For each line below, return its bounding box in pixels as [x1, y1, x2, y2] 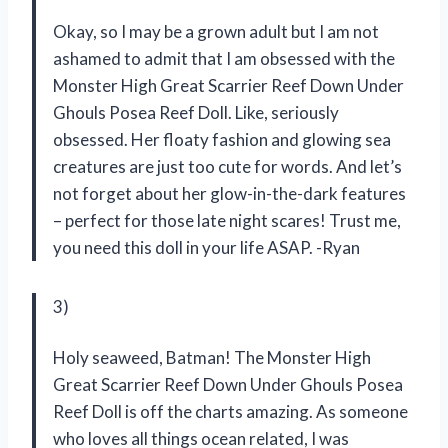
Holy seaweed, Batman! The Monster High [53, 346, 371, 368]
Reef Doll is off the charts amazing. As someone [53, 400, 408, 422]
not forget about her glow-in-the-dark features [53, 182, 406, 204]
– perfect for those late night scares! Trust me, [53, 209, 401, 231]
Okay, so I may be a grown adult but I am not [53, 20, 379, 42]
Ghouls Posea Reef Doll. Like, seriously [53, 101, 339, 123]
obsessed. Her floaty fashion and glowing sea [53, 128, 391, 150]
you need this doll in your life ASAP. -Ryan [53, 236, 360, 258]
